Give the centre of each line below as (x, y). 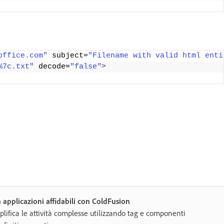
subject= (68, 55)
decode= (52, 66)
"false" (86, 66)
